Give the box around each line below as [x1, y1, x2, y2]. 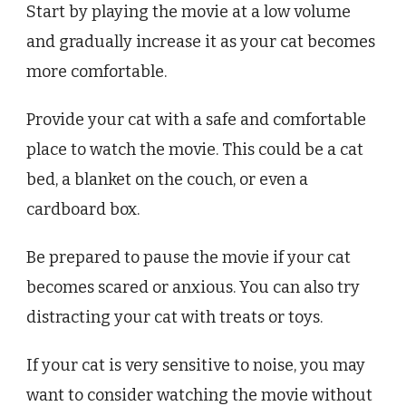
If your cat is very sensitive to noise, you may [26, 355, 365, 376]
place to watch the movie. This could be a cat [26, 140, 363, 160]
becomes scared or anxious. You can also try [26, 277, 360, 298]
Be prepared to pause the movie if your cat [26, 247, 351, 268]
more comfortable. [26, 62, 167, 82]
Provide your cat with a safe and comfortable [26, 110, 366, 130]
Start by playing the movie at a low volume [26, 2, 351, 23]
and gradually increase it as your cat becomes [26, 32, 375, 53]
